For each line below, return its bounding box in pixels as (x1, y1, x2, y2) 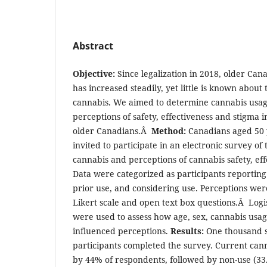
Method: (151, 125, 188, 137)
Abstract (73, 39, 113, 53)
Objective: (73, 68, 117, 80)
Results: (170, 225, 206, 237)
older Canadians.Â (73, 125, 151, 137)
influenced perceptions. (73, 225, 170, 237)
